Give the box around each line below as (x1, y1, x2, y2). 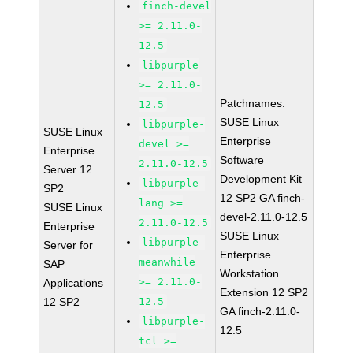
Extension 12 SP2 (220, 286, 309, 299)
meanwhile (139, 256, 196, 268)
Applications (43, 277, 104, 289)
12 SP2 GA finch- (220, 191, 306, 204)
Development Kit (220, 173, 303, 185)
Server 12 (43, 163, 93, 176)
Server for (43, 239, 94, 251)
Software (220, 154, 265, 166)
